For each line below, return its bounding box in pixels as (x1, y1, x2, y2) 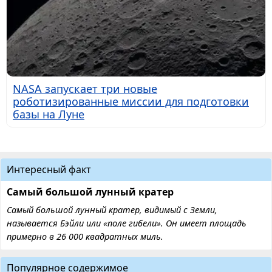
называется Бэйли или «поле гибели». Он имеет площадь (7, 217, 246, 229)
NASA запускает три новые (13, 81, 157, 97)
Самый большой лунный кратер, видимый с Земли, (7, 204, 217, 216)
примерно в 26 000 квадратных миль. (7, 231, 163, 243)
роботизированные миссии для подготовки (13, 94, 249, 109)
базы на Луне (13, 107, 84, 122)
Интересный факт (7, 163, 91, 177)
